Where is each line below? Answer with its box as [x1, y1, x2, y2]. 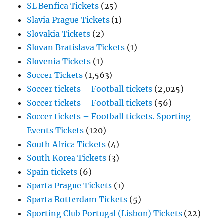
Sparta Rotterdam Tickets [27, 194, 128, 205]
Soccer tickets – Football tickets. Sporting [27, 111, 191, 122]
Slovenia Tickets [27, 56, 91, 67]
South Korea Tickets [27, 153, 107, 163]
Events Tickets [27, 125, 84, 136]
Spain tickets [27, 167, 78, 177]
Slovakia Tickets [27, 29, 91, 39]
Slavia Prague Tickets [27, 15, 110, 25]
